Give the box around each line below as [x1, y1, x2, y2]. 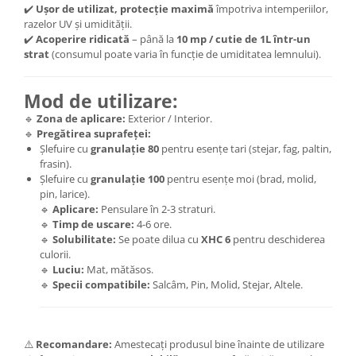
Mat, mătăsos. [84, 261, 153, 277]
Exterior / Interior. [126, 110, 212, 126]
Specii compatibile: [52, 277, 150, 292]
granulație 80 [91, 141, 159, 156]
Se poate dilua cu [116, 231, 201, 246]
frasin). [40, 156, 72, 171]
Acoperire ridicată [36, 31, 130, 46]
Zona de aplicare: [37, 110, 126, 126]
